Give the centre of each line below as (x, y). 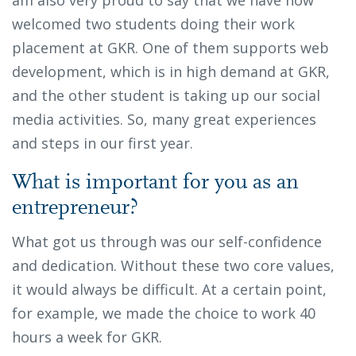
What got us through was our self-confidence (167, 241)
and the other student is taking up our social (166, 95)
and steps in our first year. (104, 143)
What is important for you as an (155, 183)
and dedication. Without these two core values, (173, 265)
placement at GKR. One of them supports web (170, 47)
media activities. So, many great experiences (164, 119)
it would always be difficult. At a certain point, (169, 289)
